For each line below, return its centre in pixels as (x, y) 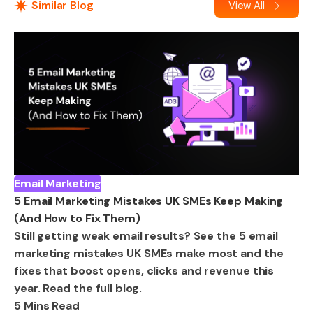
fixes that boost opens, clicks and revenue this (144, 270)
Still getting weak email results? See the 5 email (146, 235)
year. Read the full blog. (78, 288)
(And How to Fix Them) (77, 218)
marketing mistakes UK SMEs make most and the (149, 253)
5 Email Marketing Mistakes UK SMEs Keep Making (149, 201)
